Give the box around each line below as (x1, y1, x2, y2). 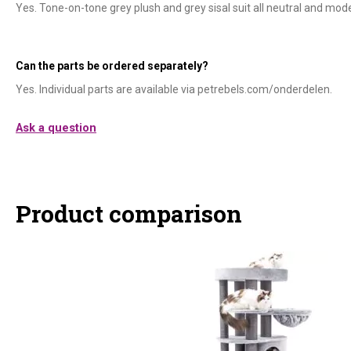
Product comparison (16, 198, 242, 229)
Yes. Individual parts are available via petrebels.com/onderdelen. (16, 82, 332, 96)
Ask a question (16, 121, 96, 135)
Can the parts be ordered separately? (16, 59, 208, 72)
